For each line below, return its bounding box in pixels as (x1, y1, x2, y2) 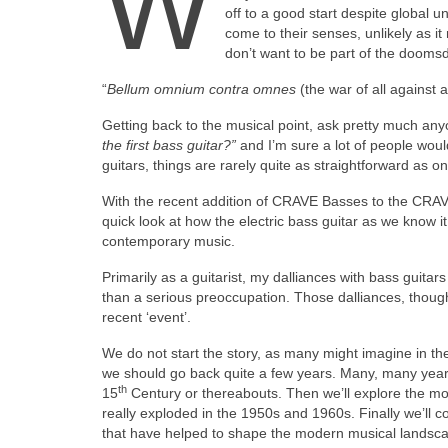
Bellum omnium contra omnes (107, 81, 296, 98)
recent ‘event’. (102, 309, 191, 326)
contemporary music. (102, 233, 235, 250)
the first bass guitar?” (102, 137, 236, 154)
